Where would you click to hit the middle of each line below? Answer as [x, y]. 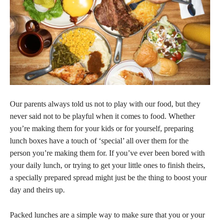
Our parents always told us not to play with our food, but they [105, 104]
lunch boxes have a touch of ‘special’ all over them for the [99, 141]
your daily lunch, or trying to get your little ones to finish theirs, [108, 165]
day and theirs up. [37, 190]
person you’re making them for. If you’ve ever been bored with [107, 153]
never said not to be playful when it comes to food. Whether [102, 116]
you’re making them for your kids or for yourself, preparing [102, 129]
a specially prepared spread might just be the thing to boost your [108, 178]
